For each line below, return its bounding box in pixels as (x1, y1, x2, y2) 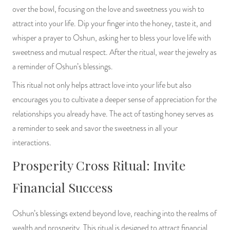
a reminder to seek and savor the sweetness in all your (12, 122, 178, 134)
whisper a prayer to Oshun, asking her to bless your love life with (12, 32, 211, 44)
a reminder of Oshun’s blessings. (12, 61, 113, 72)
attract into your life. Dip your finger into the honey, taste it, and (12, 17, 212, 29)
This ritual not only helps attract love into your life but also (12, 79, 191, 91)
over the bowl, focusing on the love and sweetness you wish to (12, 3, 204, 15)
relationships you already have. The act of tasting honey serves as (12, 108, 214, 120)
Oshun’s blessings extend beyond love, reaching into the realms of (12, 207, 217, 219)
